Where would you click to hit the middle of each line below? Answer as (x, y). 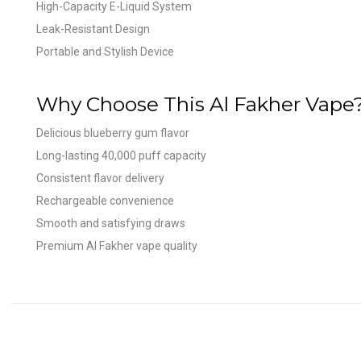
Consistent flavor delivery (100, 178)
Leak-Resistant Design (93, 29)
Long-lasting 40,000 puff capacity (121, 155)
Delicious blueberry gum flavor (113, 133)
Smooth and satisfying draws (111, 223)
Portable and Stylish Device (105, 51)
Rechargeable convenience (105, 200)
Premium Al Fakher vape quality (117, 245)
